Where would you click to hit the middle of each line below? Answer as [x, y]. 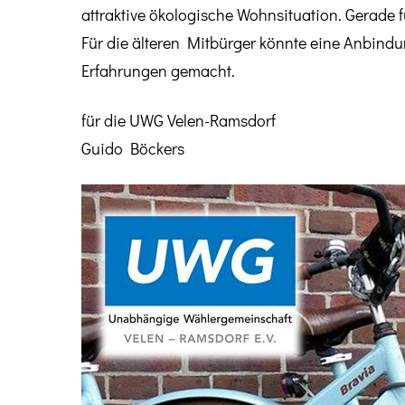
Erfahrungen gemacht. [158, 70]
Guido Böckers [133, 148]
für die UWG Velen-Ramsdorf [179, 120]
